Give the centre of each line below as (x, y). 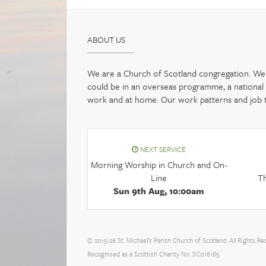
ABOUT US (106, 40)
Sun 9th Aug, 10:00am (159, 191)
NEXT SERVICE (162, 149)
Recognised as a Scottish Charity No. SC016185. (154, 254)
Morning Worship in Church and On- (159, 165)
